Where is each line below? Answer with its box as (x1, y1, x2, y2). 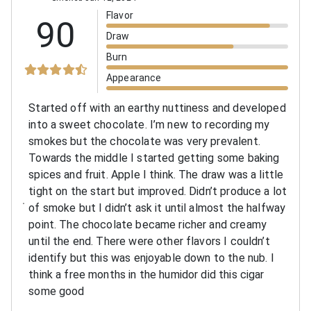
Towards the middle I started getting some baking (28, 151, 280, 165)
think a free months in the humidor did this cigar (28, 267, 264, 281)
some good (28, 284, 85, 298)
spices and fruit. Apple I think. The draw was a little (28, 167, 284, 181)
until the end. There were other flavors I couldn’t (28, 234, 270, 248)
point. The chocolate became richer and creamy (28, 217, 267, 231)
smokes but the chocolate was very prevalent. (28, 134, 260, 148)
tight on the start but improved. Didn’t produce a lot (28, 184, 287, 198)
